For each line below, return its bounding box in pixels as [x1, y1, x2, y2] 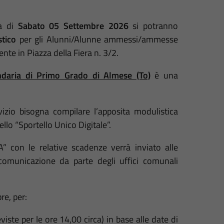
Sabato [17, 19, 45, 33]
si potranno [128, 19, 178, 33]
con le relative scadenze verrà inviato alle [10, 140, 178, 154]
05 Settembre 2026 [49, 19, 128, 33]
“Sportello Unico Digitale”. [14, 118, 111, 132]
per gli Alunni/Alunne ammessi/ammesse [16, 32, 178, 46]
